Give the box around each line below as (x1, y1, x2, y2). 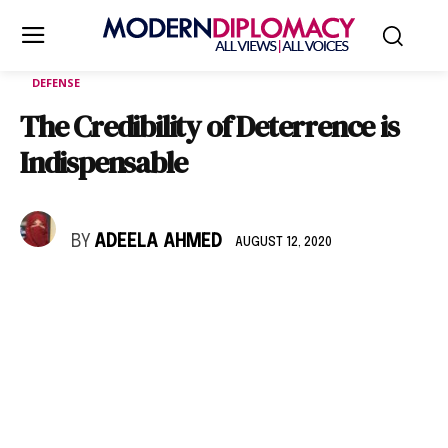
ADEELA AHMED (94, 233, 222, 251)
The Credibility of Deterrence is (20, 106, 399, 147)
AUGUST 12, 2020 (235, 236, 332, 249)
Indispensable (20, 142, 187, 183)
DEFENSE (32, 75, 80, 90)
